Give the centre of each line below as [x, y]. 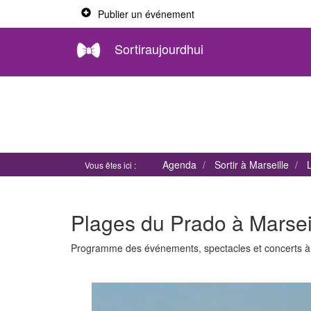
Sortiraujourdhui [159, 48]
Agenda [179, 165]
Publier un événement [146, 14]
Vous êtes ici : [111, 165]
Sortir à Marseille [252, 165]
